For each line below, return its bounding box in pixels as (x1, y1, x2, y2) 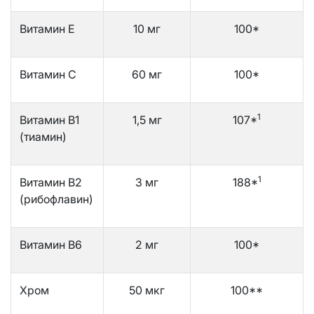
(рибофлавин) (20, 191, 93, 206)
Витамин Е (20, 21, 75, 36)
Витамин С (20, 67, 76, 81)
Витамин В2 (20, 175, 82, 189)
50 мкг (129, 282, 165, 297)
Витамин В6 (20, 237, 82, 252)
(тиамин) (20, 129, 67, 144)
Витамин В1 (20, 112, 79, 127)
